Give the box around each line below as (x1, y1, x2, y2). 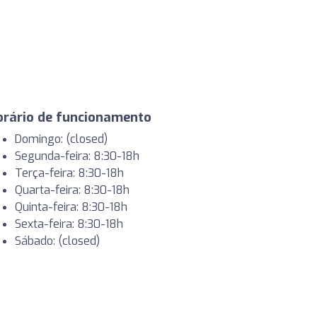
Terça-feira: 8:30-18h (15, 166, 124, 180)
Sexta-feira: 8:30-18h (15, 217, 123, 231)
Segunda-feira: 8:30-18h (15, 149, 139, 163)
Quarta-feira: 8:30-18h (15, 183, 129, 197)
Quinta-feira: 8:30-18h (15, 200, 127, 214)
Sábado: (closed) (15, 234, 100, 248)
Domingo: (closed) (15, 132, 108, 146)
